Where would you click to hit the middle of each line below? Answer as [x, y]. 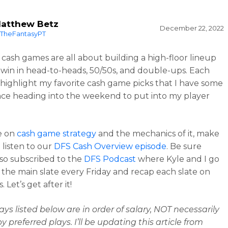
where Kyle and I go [178, 159]
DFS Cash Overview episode [110, 146]
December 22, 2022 [192, 28]
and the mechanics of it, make [158, 134]
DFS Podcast [110, 159]
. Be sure [184, 146]
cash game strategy [57, 134]
